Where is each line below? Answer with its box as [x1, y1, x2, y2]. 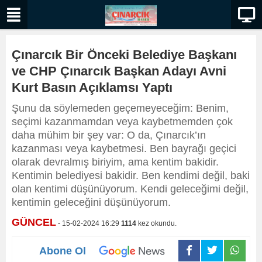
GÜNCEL [12, 216, 56, 228]
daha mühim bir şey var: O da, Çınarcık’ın [12, 129, 206, 141]
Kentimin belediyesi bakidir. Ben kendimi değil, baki [12, 170, 250, 181]
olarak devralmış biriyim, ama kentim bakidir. [12, 156, 219, 168]
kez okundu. [136, 219, 177, 227]
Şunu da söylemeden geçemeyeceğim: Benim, [12, 102, 229, 114]
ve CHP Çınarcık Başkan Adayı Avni [12, 64, 226, 78]
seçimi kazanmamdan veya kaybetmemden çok [12, 116, 233, 127]
